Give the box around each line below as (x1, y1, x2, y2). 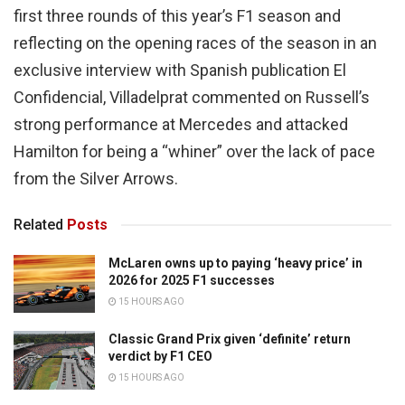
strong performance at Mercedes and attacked (14, 114, 348, 134)
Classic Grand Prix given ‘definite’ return (108, 332, 351, 347)
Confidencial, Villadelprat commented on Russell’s (14, 87, 370, 107)
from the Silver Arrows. (14, 168, 182, 188)
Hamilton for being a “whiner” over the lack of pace (14, 141, 375, 161)
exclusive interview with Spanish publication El (14, 60, 346, 80)
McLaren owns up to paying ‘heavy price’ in (108, 255, 363, 270)
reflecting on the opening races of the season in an (14, 33, 377, 52)
